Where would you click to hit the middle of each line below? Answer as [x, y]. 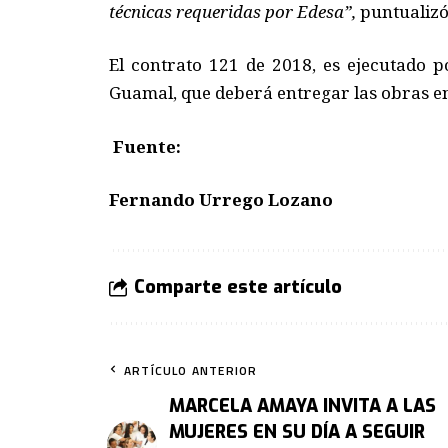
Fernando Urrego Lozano [220, 200]
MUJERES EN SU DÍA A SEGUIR [297, 432]
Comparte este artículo [237, 287]
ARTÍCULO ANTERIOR [191, 371]
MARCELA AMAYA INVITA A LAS [302, 406]
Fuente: [144, 146]
